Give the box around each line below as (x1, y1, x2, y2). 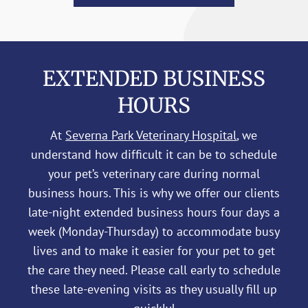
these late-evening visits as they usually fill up (30, 280, 277, 297)
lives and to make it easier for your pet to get (32, 242, 275, 258)
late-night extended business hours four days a (27, 203, 280, 220)
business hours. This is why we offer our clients (27, 184, 280, 201)
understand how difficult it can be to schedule (30, 146, 277, 162)
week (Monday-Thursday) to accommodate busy (27, 223, 280, 239)
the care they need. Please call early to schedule (27, 261, 280, 278)
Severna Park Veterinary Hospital (65, 126, 237, 143)
